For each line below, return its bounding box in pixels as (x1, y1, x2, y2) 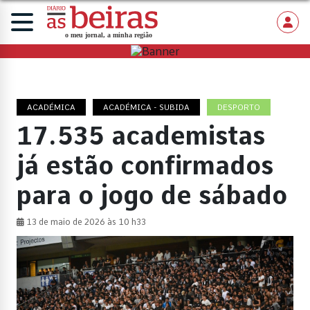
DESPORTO (217, 102, 260, 113)
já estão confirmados (17, 151, 273, 181)
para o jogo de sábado (17, 181, 287, 211)
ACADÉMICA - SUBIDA (103, 102, 190, 113)
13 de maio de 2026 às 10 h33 (24, 217, 146, 228)
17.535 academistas (17, 121, 265, 152)
